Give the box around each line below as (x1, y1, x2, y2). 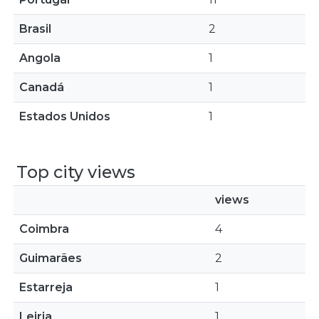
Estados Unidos (19, 110, 110, 123)
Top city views (16, 162, 135, 182)
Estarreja (19, 281, 73, 294)
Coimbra (19, 222, 69, 236)
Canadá (19, 80, 64, 94)
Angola (19, 51, 61, 65)
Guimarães (19, 251, 82, 265)
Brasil (19, 22, 51, 36)
